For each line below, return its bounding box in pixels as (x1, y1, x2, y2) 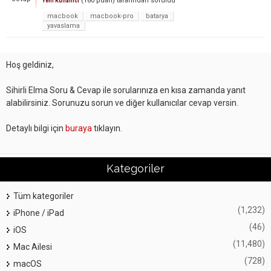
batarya (146, 12, 168, 20)
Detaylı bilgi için (6, 123, 65, 133)
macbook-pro (90, 12, 134, 20)
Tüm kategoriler (13, 191, 74, 201)
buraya (65, 123, 92, 133)
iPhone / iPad (13, 208, 64, 218)
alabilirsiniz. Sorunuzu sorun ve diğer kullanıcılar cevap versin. (6, 98, 238, 108)
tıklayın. (92, 123, 122, 133)
